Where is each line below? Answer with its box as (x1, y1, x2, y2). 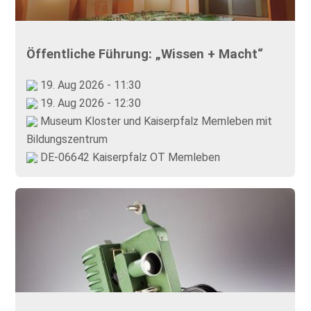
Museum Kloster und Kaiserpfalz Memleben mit (37, 114, 273, 128)
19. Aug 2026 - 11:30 (37, 78, 142, 92)
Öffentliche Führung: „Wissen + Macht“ (26, 46, 264, 62)
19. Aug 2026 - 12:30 (37, 96, 142, 110)
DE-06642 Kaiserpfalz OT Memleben (37, 150, 221, 164)
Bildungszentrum (26, 132, 108, 146)
